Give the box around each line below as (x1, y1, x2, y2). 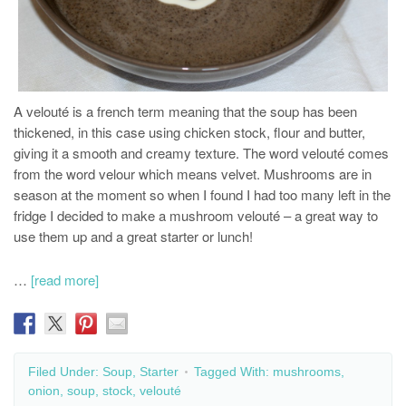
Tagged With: (194, 363, 273, 379)
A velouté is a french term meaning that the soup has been (14, 101, 357, 121)
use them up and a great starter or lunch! (14, 226, 253, 246)
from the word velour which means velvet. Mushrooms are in (14, 163, 372, 183)
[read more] (31, 269, 99, 289)
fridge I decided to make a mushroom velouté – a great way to (14, 205, 378, 225)
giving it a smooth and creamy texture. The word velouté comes (14, 142, 389, 162)
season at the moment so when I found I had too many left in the (14, 184, 391, 204)
